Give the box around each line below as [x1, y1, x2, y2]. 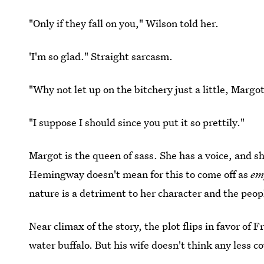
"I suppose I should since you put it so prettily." [29, 115, 245, 129]
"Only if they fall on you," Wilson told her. [29, 16, 219, 30]
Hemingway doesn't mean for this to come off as [29, 167, 251, 181]
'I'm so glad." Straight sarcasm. [29, 49, 173, 63]
